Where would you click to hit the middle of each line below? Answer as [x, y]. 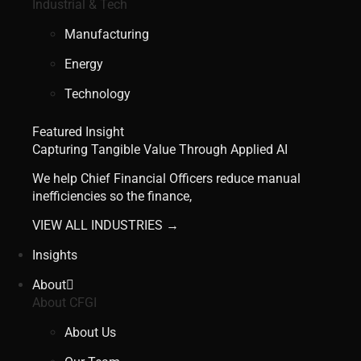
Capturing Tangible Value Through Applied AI [160, 149]
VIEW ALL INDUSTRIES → [106, 226]
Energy [84, 64]
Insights [55, 255]
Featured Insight [78, 131]
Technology [98, 93]
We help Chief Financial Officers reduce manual [166, 178]
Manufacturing [107, 34]
